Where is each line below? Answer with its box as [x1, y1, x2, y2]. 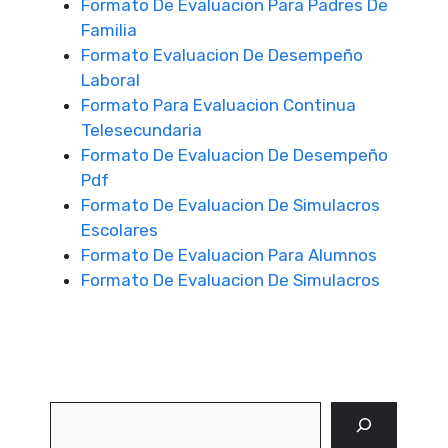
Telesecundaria [81, 120, 202, 140]
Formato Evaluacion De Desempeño [81, 45, 363, 65]
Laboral [81, 70, 140, 90]
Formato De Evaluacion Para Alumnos [81, 245, 377, 265]
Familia [81, 20, 137, 40]
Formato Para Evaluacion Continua [81, 95, 356, 115]
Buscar [49, 402, 104, 423]
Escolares [81, 220, 158, 240]
